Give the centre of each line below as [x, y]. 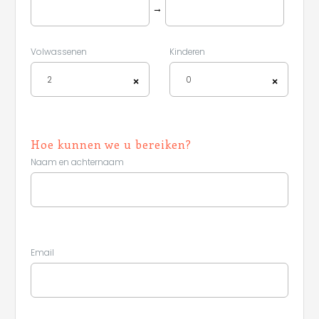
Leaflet [289, 276]
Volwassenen [59, 52]
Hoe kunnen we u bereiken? [111, 144]
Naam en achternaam [77, 162]
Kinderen [187, 52]
